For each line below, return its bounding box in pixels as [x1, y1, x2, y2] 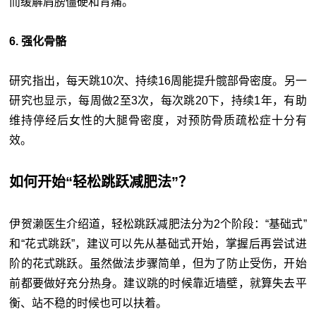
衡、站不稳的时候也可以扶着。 [9, 296, 168, 309]
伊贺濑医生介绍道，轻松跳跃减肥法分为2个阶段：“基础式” [9, 217, 307, 230]
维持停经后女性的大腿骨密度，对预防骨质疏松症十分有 [9, 114, 307, 126]
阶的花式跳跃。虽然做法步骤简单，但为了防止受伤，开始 [9, 257, 307, 269]
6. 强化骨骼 [9, 35, 67, 47]
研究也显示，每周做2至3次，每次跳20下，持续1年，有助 [9, 94, 307, 107]
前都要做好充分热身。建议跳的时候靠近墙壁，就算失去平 [9, 276, 307, 289]
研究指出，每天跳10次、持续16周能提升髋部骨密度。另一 [9, 74, 307, 87]
